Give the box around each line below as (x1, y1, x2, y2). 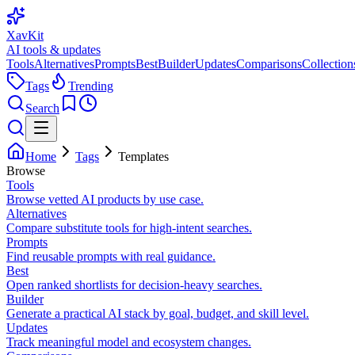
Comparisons (236, 57, 302, 71)
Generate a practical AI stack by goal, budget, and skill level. (6, 307, 309, 320)
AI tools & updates (6, 43, 101, 56)
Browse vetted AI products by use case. (6, 193, 204, 206)
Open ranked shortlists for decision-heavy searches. (6, 278, 262, 292)
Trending (68, 79, 113, 93)
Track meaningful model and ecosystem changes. (6, 335, 251, 349)
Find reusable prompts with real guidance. (6, 250, 216, 263)
